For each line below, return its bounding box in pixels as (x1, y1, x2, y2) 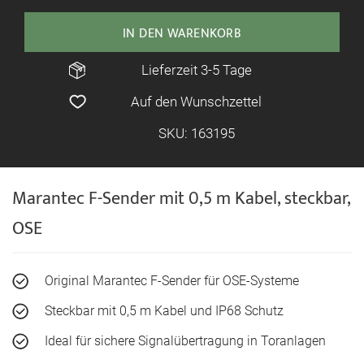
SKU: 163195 (158, 125, 235, 141)
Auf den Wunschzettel (131, 93, 262, 110)
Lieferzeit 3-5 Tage (141, 62, 252, 78)
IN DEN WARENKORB (122, 23, 242, 45)
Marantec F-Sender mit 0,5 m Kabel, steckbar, (12, 184, 351, 214)
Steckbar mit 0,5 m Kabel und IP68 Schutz (45, 303, 284, 318)
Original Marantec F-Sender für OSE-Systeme (45, 273, 299, 288)
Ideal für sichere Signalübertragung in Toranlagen (45, 333, 326, 349)
